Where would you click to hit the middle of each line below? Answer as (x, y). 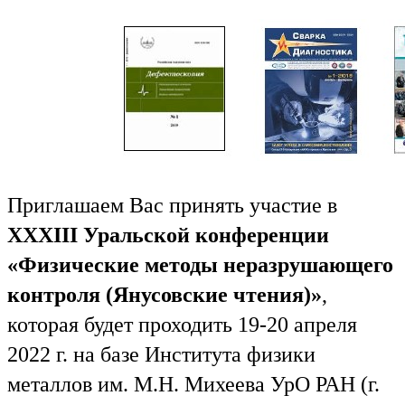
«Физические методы (113, 264)
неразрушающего (306, 264)
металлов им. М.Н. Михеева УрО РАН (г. (193, 384)
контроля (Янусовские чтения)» (165, 294)
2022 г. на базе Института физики (161, 354)
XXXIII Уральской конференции (168, 235)
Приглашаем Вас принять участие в (172, 205)
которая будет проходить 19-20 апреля (182, 324)
